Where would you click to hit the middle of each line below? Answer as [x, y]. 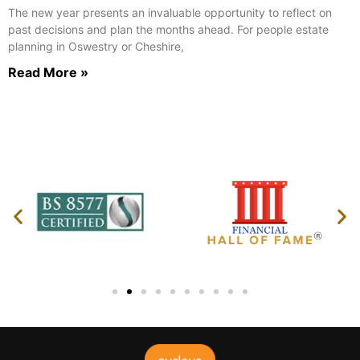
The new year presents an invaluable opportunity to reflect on [170, 12]
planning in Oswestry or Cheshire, [96, 46]
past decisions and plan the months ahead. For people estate [168, 29]
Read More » [48, 72]
